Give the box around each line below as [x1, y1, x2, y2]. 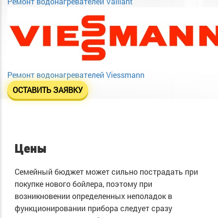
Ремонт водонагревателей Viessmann [7, 70, 145, 80]
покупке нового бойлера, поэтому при [15, 179, 152, 189]
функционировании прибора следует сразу [15, 203, 172, 214]
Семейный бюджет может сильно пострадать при [15, 166, 198, 177]
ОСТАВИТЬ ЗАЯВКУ [13, 85, 83, 95]
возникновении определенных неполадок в [15, 191, 172, 201]
